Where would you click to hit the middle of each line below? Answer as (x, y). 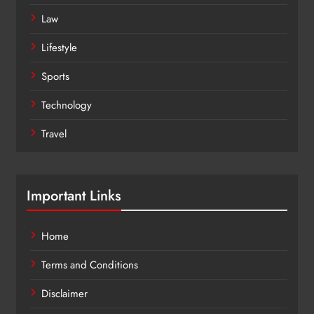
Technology (67, 105)
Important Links (74, 196)
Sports (55, 77)
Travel (54, 134)
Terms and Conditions (90, 265)
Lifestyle (59, 48)
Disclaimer (64, 294)
